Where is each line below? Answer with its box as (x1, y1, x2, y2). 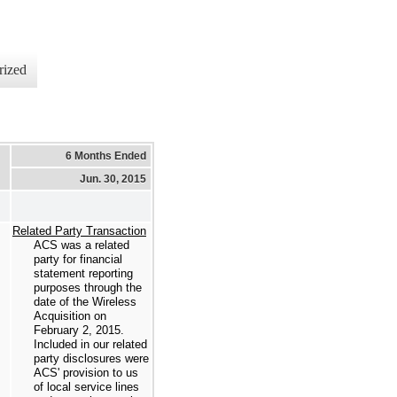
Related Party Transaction (12, 223, 146, 237)
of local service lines (34, 379, 139, 393)
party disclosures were (34, 351, 149, 365)
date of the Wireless (34, 294, 136, 308)
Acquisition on (34, 308, 106, 323)
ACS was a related (34, 237, 129, 252)
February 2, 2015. (34, 323, 124, 337)
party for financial (34, 252, 122, 266)
